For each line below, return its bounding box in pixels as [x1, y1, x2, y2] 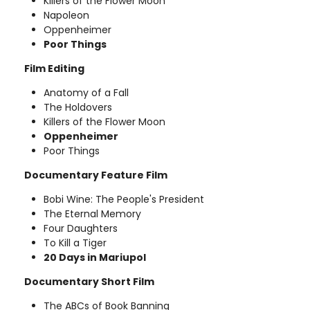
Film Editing [24, 61, 84, 75]
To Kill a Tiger [44, 235, 107, 250]
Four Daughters [44, 221, 118, 235]
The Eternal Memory [44, 206, 141, 221]
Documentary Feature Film [24, 167, 167, 182]
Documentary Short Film [24, 274, 154, 289]
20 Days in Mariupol [44, 250, 146, 264]
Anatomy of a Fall [44, 85, 129, 100]
